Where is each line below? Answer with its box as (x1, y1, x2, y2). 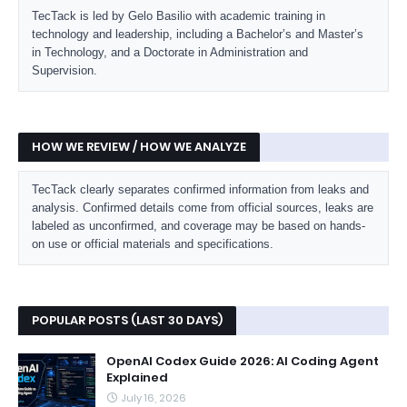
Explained (106, 369, 168, 386)
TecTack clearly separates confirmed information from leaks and (32, 183, 369, 196)
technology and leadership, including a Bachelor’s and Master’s (32, 27, 363, 41)
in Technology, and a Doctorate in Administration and (32, 45, 308, 59)
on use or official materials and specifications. (32, 237, 273, 251)
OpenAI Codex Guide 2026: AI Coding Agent (106, 352, 379, 370)
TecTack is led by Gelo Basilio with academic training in (32, 9, 325, 23)
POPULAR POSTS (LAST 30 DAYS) (32, 312, 223, 329)
